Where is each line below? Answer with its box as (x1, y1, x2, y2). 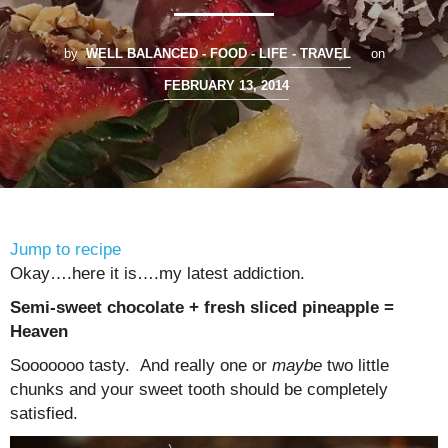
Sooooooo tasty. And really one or (10, 356, 272, 376)
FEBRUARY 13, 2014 (163, 78, 289, 94)
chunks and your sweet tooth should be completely (10, 380, 388, 400)
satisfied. (10, 404, 78, 424)
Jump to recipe (10, 240, 121, 260)
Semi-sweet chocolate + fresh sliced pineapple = (10, 298, 394, 318)
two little (322, 356, 389, 376)
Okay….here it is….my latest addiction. (10, 264, 305, 284)
